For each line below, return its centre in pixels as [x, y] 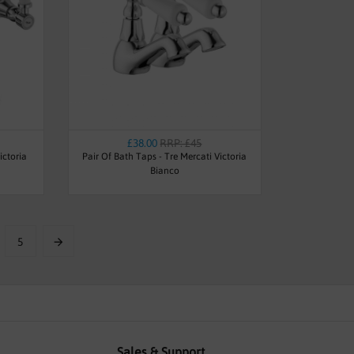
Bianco [164, 170]
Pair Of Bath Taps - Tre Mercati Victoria [165, 156]
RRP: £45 [181, 143]
